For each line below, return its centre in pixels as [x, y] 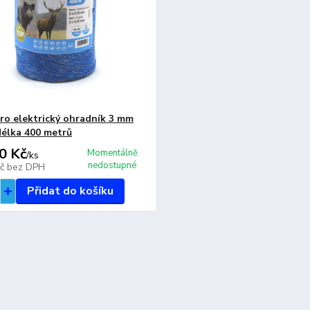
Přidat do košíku [70, 191]
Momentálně [112, 153]
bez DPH [26, 167]
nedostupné [112, 165]
